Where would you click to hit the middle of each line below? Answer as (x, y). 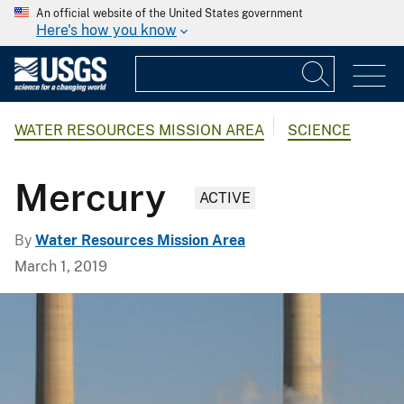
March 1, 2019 (61, 266)
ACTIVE (225, 197)
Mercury (90, 197)
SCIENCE (319, 131)
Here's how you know (106, 30)
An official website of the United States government (170, 14)
